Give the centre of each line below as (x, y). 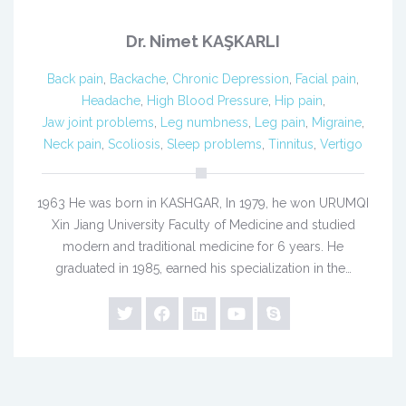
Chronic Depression (231, 79)
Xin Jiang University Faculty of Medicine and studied (203, 225)
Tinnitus (291, 145)
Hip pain (298, 101)
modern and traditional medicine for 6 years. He (203, 247)
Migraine (337, 123)
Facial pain (326, 79)
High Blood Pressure (207, 101)
